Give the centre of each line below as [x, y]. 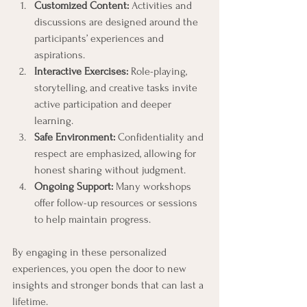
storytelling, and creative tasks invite [117, 87]
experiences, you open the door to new [101, 268]
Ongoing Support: [74, 186]
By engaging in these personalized [91, 252]
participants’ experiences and [100, 38]
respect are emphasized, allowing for [116, 153]
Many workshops [153, 186]
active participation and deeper [104, 104]
